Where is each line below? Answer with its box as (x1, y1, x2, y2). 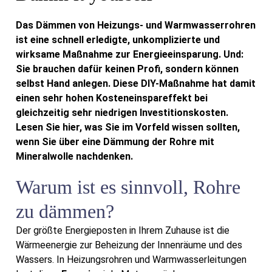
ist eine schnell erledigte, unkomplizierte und (16, 34, 220, 46)
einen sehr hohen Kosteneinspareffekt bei (16, 92, 208, 104)
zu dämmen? (16, 200, 114, 222)
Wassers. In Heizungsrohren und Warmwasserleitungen (16, 253, 246, 265)
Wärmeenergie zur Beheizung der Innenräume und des (16, 239, 242, 251)
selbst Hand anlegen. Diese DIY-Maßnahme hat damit (16, 78, 256, 90)
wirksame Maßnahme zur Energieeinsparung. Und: (16, 49, 243, 61)
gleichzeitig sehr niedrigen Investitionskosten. (16, 107, 228, 119)
